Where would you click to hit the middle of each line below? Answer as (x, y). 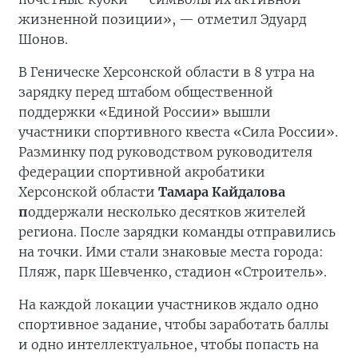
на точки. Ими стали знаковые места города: (171, 252)
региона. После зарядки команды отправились (177, 232)
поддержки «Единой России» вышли (145, 112)
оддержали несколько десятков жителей (167, 212)
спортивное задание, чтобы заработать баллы (173, 324)
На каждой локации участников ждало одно (169, 304)
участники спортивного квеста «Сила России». (178, 132)
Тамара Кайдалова (222, 192)
